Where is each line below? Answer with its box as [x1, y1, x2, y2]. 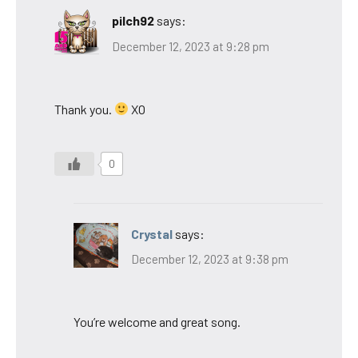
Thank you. [54, 101, 114, 117]
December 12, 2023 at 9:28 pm [112, 38, 269, 54]
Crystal [131, 225, 173, 241]
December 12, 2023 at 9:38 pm [131, 252, 288, 267]
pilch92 [112, 13, 154, 29]
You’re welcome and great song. [74, 314, 241, 330]
